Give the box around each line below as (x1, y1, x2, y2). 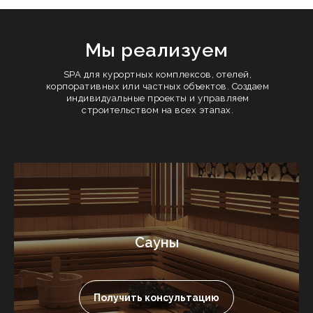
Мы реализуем (85, 39, 228, 61)
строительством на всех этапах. (82, 105, 233, 116)
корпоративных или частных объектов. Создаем (45, 81, 270, 92)
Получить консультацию (94, 292, 219, 304)
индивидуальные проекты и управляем (66, 93, 249, 104)
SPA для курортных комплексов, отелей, (63, 69, 252, 80)
